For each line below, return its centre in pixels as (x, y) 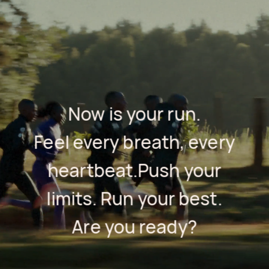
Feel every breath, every (134, 142)
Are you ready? (134, 227)
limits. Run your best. (134, 199)
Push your (180, 171)
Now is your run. (134, 114)
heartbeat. (93, 171)
